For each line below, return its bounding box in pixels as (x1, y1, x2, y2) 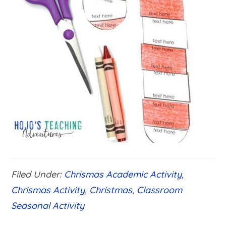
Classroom (137, 184, 183, 196)
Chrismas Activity (11, 184, 85, 196)
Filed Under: (11, 168, 65, 180)
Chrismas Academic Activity (64, 168, 182, 180)
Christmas (89, 184, 133, 196)
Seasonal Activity (11, 199, 85, 211)
